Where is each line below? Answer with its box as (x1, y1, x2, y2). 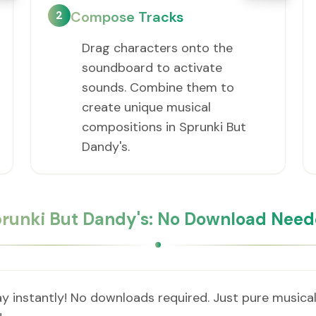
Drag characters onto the (81, 39, 233, 56)
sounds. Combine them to (81, 79, 234, 96)
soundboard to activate (81, 59, 222, 76)
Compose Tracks (70, 8, 183, 26)
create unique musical (81, 99, 211, 116)
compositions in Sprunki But (81, 119, 246, 135)
